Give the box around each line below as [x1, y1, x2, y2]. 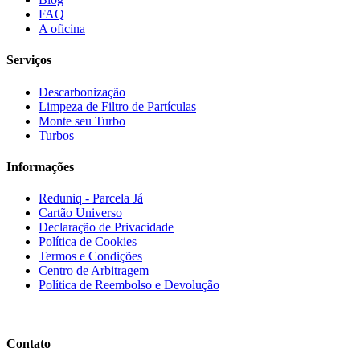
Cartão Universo [39, 206, 122, 220]
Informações [6, 159, 74, 174]
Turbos [39, 128, 74, 142]
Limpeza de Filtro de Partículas [39, 99, 196, 113]
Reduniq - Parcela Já [39, 191, 143, 206]
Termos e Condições [39, 249, 142, 264]
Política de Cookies [39, 235, 137, 249]
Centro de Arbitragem [39, 264, 149, 278]
